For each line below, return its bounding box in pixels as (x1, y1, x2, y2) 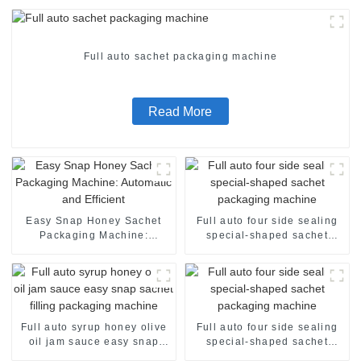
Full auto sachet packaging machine (83, 51, 278, 63)
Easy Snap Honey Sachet (26, 214, 162, 226)
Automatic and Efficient (31, 243, 156, 255)
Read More (148, 104, 213, 118)
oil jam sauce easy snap (28, 335, 160, 347)
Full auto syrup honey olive (20, 321, 168, 333)
